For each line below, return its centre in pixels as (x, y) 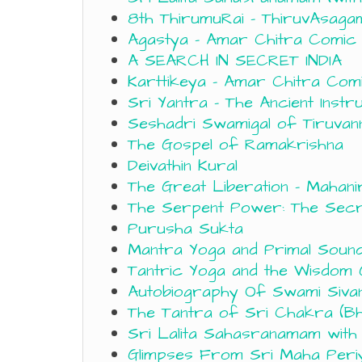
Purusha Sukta (185, 229)
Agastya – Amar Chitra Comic (242, 40)
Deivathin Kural (183, 166)
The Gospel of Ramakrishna (236, 145)
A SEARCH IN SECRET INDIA (235, 61)
